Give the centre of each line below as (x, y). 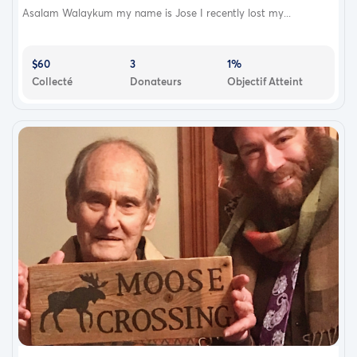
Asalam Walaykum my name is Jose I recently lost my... (157, 12)
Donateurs (155, 81)
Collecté (52, 81)
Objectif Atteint (265, 81)
